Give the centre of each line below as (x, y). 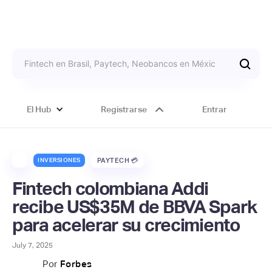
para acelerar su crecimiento (126, 225)
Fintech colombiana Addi (110, 189)
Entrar (214, 109)
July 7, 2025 (32, 245)
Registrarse (124, 109)
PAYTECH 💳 (117, 160)
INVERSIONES (59, 160)
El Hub (39, 109)
